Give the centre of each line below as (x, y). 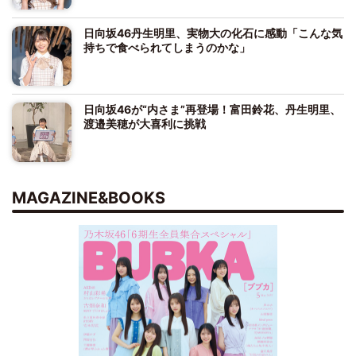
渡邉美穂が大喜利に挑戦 (145, 123)
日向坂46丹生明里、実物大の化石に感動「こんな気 (213, 33)
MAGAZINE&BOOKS (89, 197)
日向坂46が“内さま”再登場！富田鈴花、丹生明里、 (212, 109)
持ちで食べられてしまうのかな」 (167, 47)
